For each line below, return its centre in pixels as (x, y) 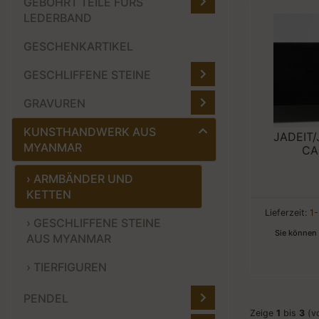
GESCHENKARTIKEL (78, 47)
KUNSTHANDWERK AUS (90, 132)
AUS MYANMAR (69, 239)
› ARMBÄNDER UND (80, 179)
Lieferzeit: (287, 212)
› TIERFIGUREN (67, 267)
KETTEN (49, 195)
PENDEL (46, 299)
